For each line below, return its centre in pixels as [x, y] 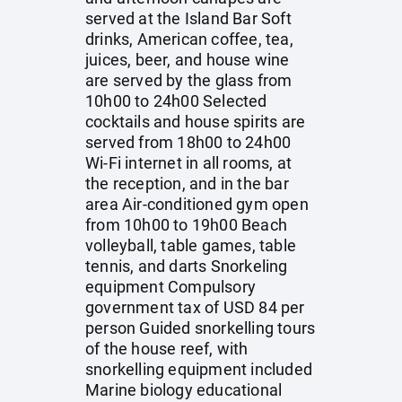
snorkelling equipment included [199, 369]
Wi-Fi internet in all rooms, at [189, 163]
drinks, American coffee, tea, [189, 39]
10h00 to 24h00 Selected [176, 101]
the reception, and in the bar [187, 184]
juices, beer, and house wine [188, 60]
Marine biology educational [184, 390]
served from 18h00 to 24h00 [188, 142]
